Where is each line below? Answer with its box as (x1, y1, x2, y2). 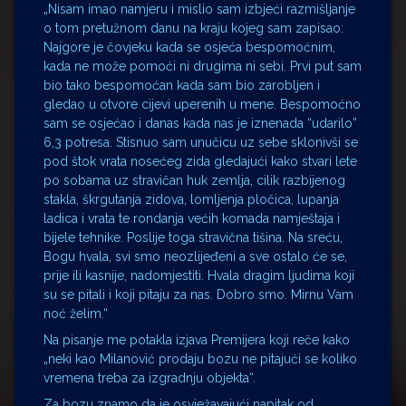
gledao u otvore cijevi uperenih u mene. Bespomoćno (43, 96, 361, 111)
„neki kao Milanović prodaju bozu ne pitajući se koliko (43, 351, 357, 366)
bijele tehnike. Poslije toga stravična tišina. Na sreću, (43, 229, 343, 245)
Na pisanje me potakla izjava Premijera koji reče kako (43, 332, 350, 347)
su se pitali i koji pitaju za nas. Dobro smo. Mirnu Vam (43, 286, 353, 302)
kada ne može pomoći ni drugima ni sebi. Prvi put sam (43, 58, 362, 73)
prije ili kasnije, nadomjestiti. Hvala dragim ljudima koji (43, 267, 354, 283)
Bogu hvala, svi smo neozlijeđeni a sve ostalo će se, (43, 248, 347, 264)
